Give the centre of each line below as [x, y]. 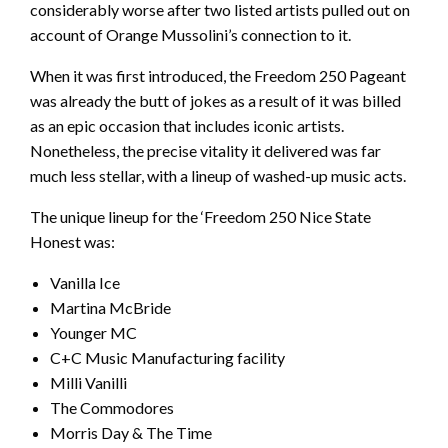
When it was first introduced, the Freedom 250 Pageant [218, 76]
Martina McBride [110, 308]
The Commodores [112, 408]
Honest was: [72, 242]
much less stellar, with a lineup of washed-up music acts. [218, 176]
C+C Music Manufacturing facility [167, 358]
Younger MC [93, 333]
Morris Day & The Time [131, 433]
